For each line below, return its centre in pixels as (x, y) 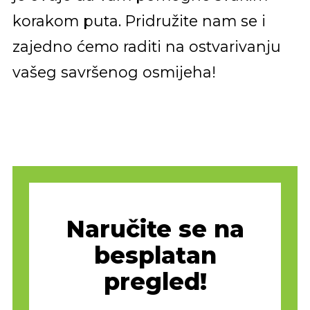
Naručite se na (155, 229)
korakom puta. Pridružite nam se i (139, 20)
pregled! (155, 281)
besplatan (155, 255)
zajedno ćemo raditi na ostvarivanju (146, 46)
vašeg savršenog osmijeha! (114, 72)
